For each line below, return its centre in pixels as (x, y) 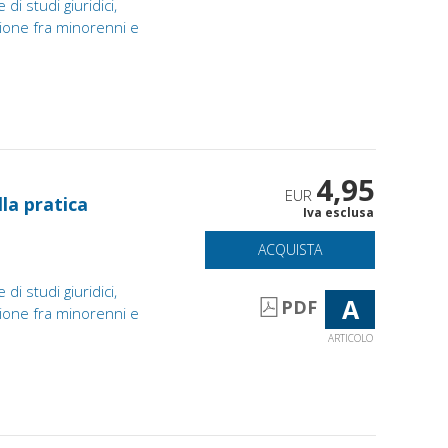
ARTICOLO (350, 337)
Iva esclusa (339, 212)
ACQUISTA (290, 249)
